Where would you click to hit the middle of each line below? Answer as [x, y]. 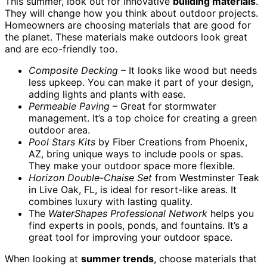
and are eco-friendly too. [61, 49]
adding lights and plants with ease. [107, 94]
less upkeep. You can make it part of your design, [141, 82]
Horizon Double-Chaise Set [90, 177]
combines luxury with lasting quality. [111, 201]
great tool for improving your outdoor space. [131, 237]
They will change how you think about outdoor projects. [131, 13]
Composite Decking [73, 70]
